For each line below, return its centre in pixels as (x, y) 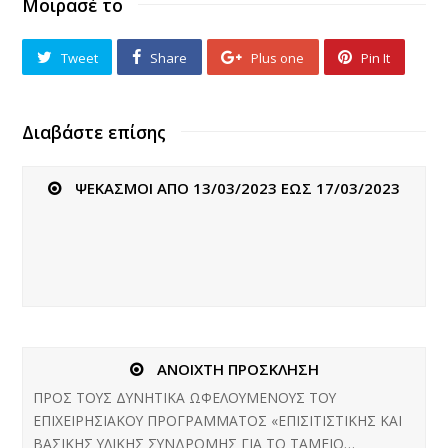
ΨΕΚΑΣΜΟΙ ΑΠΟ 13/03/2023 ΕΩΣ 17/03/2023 (237, 187)
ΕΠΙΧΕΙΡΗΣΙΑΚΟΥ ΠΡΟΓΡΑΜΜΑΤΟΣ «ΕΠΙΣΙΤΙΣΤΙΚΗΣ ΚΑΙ (218, 420)
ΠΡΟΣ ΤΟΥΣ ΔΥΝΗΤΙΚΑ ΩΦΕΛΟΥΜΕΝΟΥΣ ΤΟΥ (185, 397)
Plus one (278, 57)
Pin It (376, 57)
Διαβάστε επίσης (94, 131)
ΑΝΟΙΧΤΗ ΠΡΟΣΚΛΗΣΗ (237, 368)
